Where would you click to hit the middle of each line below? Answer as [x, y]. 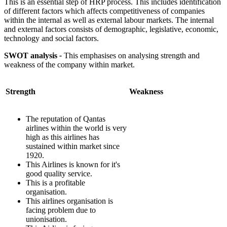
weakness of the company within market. [69, 64]
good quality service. [59, 173]
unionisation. [46, 219]
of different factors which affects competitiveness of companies [104, 11]
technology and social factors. [51, 38]
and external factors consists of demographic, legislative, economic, [111, 29]
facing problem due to [61, 210]
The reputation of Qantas [66, 119]
